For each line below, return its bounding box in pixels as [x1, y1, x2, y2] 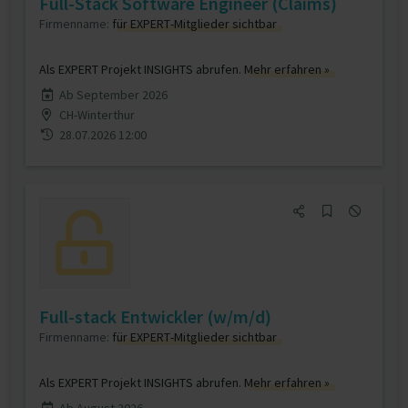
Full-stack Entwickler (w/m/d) [39, 305, 271, 328]
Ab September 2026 [58, 87, 168, 103]
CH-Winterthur [58, 107, 135, 123]
